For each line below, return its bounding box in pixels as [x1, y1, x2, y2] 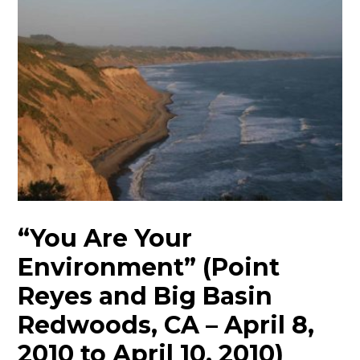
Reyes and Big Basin [18, 281, 273, 312]
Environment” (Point [18, 252, 280, 283]
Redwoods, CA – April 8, [18, 310, 315, 341]
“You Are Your [18, 223, 193, 254]
